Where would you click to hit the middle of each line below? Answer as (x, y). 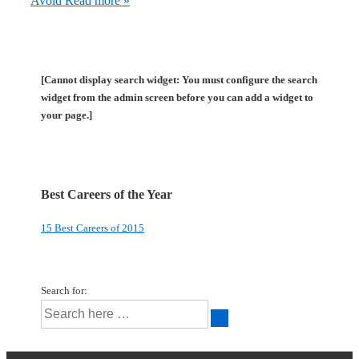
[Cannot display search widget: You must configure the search (179, 80)
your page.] (67, 115)
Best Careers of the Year (107, 194)
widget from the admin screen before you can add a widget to (177, 98)
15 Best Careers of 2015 (93, 228)
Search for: (64, 290)
